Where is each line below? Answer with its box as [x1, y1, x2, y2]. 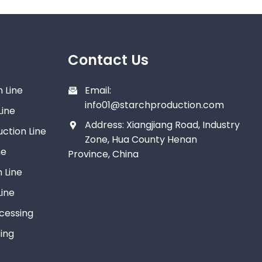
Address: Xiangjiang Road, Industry [84, 118, 240, 132]
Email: [84, 84, 111, 98]
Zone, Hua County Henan [84, 133, 197, 147]
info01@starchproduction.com [84, 98, 224, 112]
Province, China [67, 147, 139, 161]
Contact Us [67, 50, 149, 70]
